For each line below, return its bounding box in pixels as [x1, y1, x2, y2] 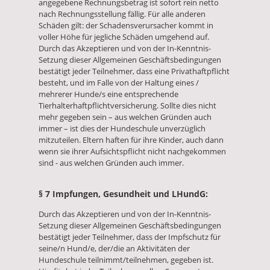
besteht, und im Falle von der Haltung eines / [39, 77, 199, 89]
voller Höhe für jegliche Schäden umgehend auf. [39, 31, 209, 43]
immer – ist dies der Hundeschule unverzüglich [39, 123, 206, 134]
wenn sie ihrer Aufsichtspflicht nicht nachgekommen [39, 146, 226, 157]
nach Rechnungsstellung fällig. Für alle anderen [39, 8, 206, 20]
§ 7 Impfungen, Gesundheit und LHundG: [39, 187, 208, 199]
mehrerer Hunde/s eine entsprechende [39, 89, 178, 100]
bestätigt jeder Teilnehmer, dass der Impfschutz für [39, 231, 221, 242]
